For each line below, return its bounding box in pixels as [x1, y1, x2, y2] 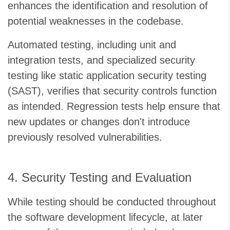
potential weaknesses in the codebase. [8, 15, 184, 27]
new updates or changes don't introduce [8, 116, 190, 128]
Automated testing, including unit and [8, 39, 176, 51]
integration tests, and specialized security [8, 54, 195, 66]
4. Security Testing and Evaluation [8, 170, 191, 185]
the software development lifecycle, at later [8, 212, 203, 223]
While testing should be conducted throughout [8, 196, 216, 208]
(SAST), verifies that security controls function [8, 85, 217, 97]
